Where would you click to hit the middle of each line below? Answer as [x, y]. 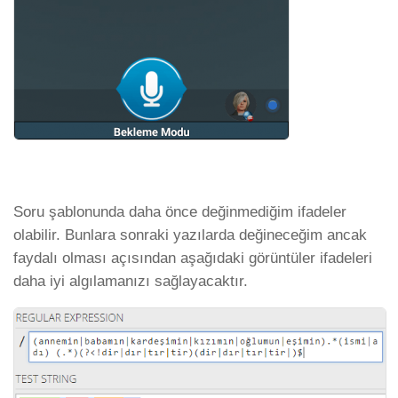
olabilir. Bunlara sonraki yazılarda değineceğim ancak [190, 235]
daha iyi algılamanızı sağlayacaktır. [131, 281]
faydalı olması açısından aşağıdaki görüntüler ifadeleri [193, 258]
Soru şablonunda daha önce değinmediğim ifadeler [180, 211]
